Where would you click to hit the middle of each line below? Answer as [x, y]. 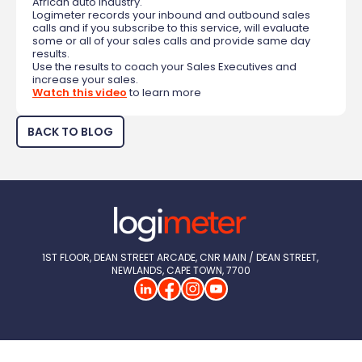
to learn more [164, 93]
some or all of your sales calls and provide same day [171, 41]
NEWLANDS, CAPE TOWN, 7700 [181, 271]
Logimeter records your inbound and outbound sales [171, 15]
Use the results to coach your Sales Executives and [164, 67]
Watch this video [80, 93]
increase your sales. [85, 80]
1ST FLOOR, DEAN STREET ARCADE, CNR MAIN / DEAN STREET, [180, 258]
